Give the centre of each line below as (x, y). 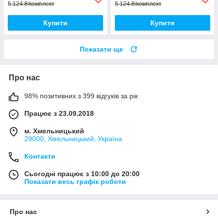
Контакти (40, 156)
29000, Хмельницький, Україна (73, 139)
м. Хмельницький (54, 131)
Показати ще (101, 49)
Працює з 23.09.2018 (59, 114)
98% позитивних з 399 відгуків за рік (81, 96)
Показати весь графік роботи (75, 182)
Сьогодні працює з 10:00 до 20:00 (82, 174)
